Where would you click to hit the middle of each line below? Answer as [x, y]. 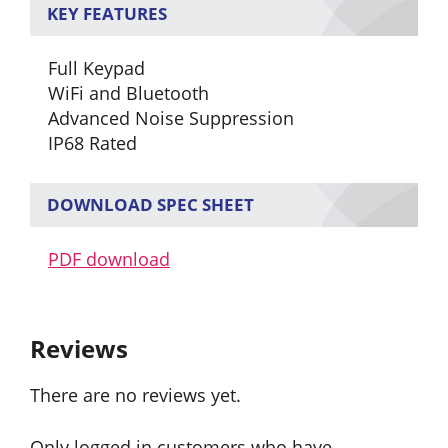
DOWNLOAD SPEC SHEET [150, 205]
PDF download [109, 258]
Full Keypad [96, 68]
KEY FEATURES [107, 14]
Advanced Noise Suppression [171, 118]
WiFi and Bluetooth [128, 93]
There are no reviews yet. [135, 394]
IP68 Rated [92, 143]
